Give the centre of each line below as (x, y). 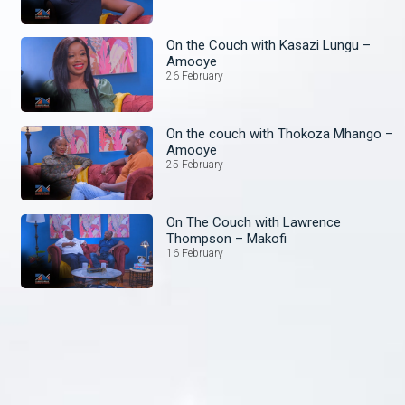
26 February (195, 76)
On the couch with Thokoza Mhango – (280, 133)
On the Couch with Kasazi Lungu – (269, 46)
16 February (195, 253)
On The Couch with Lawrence (254, 222)
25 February (195, 164)
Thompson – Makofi (227, 238)
